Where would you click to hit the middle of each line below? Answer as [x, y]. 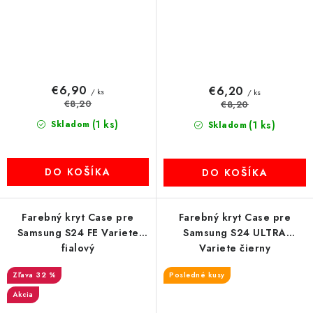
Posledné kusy [197, 275]
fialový [78, 248]
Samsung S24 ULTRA [235, 233]
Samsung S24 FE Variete [78, 233]
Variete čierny [235, 248]
